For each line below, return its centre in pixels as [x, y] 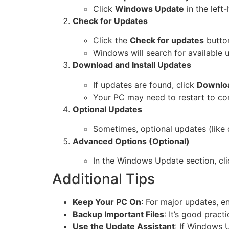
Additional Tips [104, 179]
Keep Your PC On [107, 202]
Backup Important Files [118, 214]
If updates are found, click [145, 85]
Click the [111, 41]
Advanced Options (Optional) [131, 141]
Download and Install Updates [132, 65]
